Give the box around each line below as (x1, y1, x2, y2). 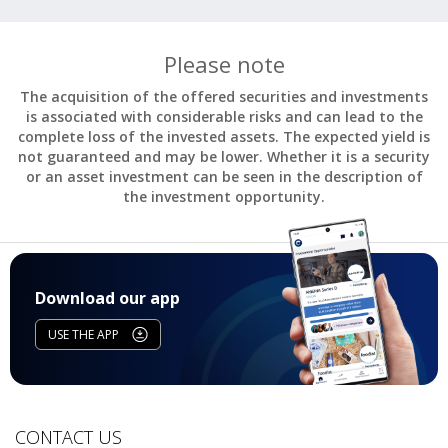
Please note (163, 49, 285, 79)
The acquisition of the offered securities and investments (20, 86, 428, 106)
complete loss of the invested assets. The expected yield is (18, 126, 430, 146)
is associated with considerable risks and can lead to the (25, 106, 423, 126)
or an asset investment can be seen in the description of (25, 166, 423, 186)
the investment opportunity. (123, 186, 325, 206)
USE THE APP (48, 326, 119, 343)
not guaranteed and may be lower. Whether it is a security (18, 146, 430, 166)
